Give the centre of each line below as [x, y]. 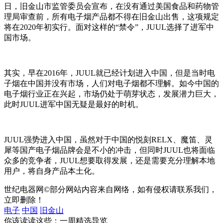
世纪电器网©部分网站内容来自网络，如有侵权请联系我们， [111, 189]
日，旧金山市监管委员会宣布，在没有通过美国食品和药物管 [111, 6]
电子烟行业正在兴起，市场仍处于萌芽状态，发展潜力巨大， [111, 94]
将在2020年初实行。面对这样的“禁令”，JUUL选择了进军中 [109, 27]
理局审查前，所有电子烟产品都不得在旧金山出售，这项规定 [111, 16]
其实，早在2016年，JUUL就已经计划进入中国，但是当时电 [110, 73]
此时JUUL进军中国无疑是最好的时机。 [74, 104]
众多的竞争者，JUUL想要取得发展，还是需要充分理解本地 [110, 160]
